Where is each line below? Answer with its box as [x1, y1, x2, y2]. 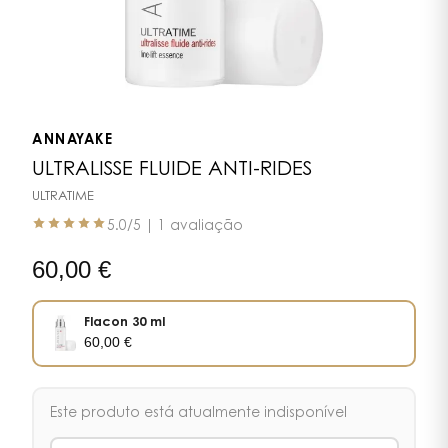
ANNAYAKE [32, 133, 113, 148]
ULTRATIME [32, 189, 94, 203]
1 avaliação [158, 219, 243, 234]
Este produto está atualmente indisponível [49, 407, 347, 422]
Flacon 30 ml [83, 316, 165, 330]
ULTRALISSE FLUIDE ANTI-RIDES [32, 159, 312, 180]
